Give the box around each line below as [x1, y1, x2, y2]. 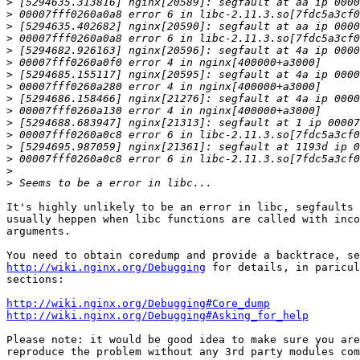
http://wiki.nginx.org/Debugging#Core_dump [6, 297, 270, 310]
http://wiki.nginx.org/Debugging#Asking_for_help [6, 309, 309, 322]
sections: [6, 273, 64, 286]
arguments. [6, 225, 71, 238]
